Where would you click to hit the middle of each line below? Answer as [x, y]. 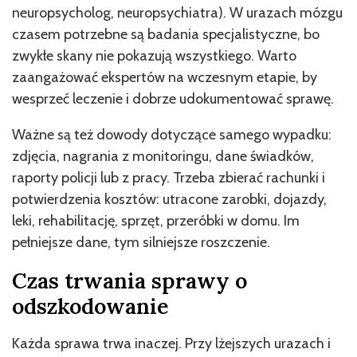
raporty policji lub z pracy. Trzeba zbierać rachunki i [169, 177]
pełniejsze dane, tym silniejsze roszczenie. [141, 242]
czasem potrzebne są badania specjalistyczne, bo [166, 34]
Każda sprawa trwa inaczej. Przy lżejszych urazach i [171, 343]
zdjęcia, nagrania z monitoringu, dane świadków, [163, 156]
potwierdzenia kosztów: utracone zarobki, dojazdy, [169, 199]
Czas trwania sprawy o [129, 280]
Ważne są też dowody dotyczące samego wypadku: [172, 134]
